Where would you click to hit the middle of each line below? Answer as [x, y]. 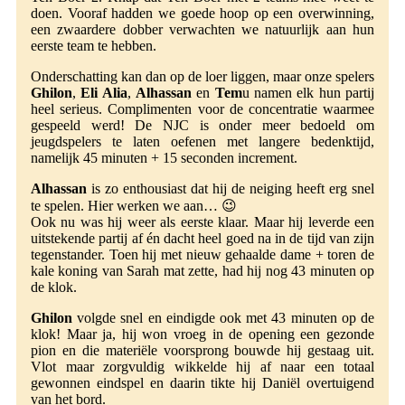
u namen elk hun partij [308, 93]
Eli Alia [104, 93]
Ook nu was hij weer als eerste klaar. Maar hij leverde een [202, 222]
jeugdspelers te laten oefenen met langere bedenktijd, [202, 142]
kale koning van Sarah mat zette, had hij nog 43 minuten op [202, 271]
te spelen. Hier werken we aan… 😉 [134, 206]
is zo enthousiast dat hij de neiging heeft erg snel [231, 189]
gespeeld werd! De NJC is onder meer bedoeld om [202, 126]
